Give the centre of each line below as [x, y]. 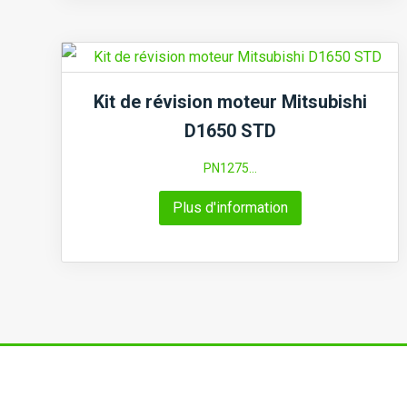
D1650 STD [230, 130]
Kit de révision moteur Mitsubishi [230, 101]
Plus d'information [230, 207]
